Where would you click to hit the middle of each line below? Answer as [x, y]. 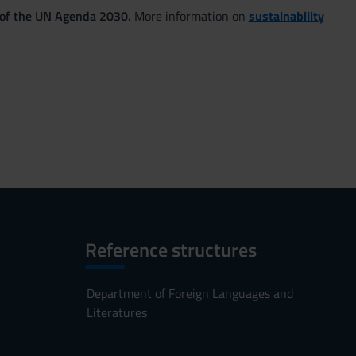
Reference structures [170, 250]
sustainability [286, 16]
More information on [190, 16]
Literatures [116, 312]
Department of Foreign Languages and [190, 293]
